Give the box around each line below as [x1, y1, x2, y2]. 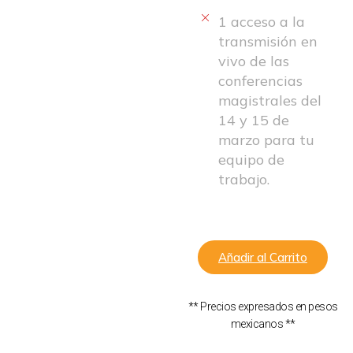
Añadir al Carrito [218, 249, 307, 265]
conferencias [217, 71, 303, 90]
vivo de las [217, 51, 289, 70]
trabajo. [217, 169, 269, 188]
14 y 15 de [217, 110, 289, 129]
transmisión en [217, 32, 318, 50]
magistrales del [217, 91, 321, 110]
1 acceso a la [217, 12, 305, 31]
